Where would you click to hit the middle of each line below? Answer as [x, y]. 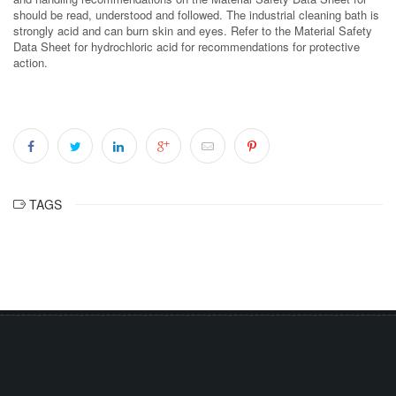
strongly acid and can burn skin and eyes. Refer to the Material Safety [193, 30]
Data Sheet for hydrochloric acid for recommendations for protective [187, 46]
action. [30, 62]
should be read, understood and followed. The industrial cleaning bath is [196, 15]
